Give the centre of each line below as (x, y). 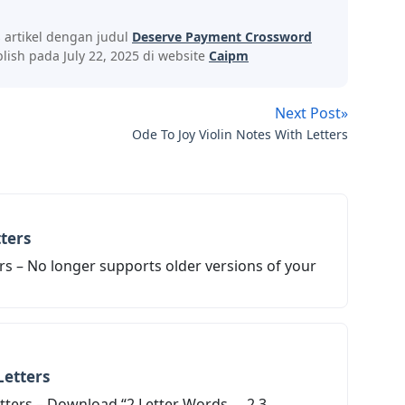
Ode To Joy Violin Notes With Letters (240, 135)
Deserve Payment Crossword (222, 36)
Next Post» (312, 113)
